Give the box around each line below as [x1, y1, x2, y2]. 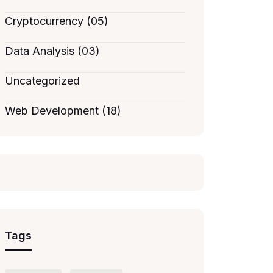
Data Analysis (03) [5, 44, 100, 57]
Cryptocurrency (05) [5, 15, 108, 27]
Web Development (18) [5, 104, 121, 117]
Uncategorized [5, 74, 80, 87]
